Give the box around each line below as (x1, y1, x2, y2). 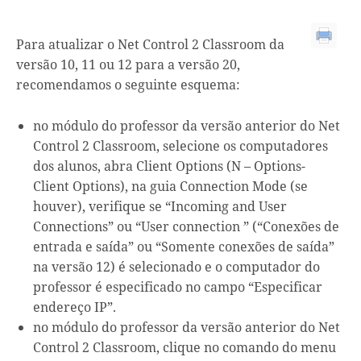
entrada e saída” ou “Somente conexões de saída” (33, 237, 335, 255)
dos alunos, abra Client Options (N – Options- (33, 156, 306, 175)
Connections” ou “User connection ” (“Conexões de (33, 217, 340, 235)
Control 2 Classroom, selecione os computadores (33, 136, 329, 155)
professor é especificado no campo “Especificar (33, 277, 323, 296)
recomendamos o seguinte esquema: (16, 75, 240, 93)
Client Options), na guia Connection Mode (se (33, 176, 309, 195)
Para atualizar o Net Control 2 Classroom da (16, 35, 284, 53)
